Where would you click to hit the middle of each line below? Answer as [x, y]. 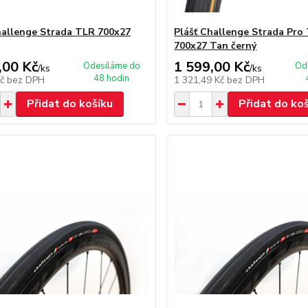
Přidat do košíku [69, 104]
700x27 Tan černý [216, 46]
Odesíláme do [111, 66]
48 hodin [112, 78]
